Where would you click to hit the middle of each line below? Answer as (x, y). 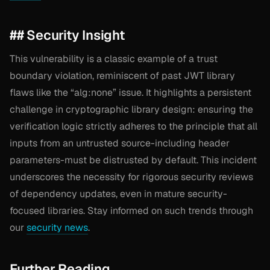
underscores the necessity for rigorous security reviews (131, 177)
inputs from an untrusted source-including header (120, 143)
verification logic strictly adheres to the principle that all (133, 126)
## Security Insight (67, 35)
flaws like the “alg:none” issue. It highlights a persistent (130, 92)
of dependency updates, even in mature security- (118, 193)
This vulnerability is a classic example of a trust (114, 58)
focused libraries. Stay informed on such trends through (131, 210)
